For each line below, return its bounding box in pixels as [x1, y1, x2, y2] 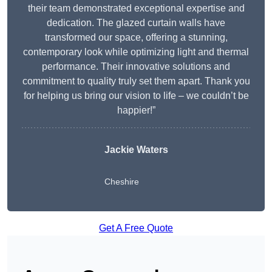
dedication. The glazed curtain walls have [47, 18, 225, 29]
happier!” [117, 105, 155, 116]
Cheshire [104, 177, 139, 187]
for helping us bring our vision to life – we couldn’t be [23, 90, 249, 101]
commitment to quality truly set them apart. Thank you [22, 76, 250, 87]
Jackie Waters [104, 144, 168, 155]
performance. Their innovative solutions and [42, 61, 230, 72]
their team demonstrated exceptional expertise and [27, 3, 245, 14]
